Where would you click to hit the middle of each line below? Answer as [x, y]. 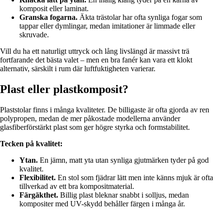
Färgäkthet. [39, 195]
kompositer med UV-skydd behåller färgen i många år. [102, 204]
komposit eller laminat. [54, 9]
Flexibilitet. [38, 178]
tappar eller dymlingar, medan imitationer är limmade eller [107, 26]
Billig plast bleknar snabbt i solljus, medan [124, 195]
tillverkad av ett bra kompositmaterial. [77, 186]
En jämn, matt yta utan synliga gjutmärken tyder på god [123, 160]
